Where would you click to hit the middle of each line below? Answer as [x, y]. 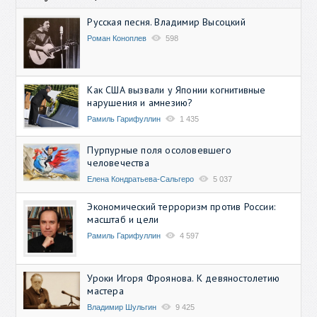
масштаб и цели [123, 219]
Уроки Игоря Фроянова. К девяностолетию [184, 278]
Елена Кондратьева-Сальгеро [141, 179]
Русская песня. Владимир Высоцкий [166, 22]
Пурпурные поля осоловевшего [159, 150]
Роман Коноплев [117, 38]
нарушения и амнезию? [140, 102]
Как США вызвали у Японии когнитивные [177, 90]
